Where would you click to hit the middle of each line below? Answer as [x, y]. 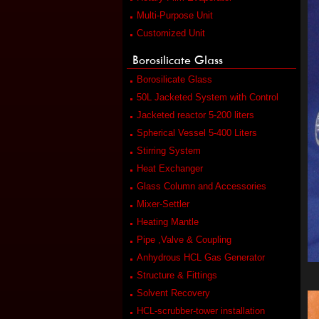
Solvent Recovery [173, 293]
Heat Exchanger [170, 168]
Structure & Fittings [177, 275]
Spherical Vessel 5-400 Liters [197, 133]
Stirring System [169, 151]
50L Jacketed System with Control [208, 97]
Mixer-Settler [163, 204]
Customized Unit [171, 33]
